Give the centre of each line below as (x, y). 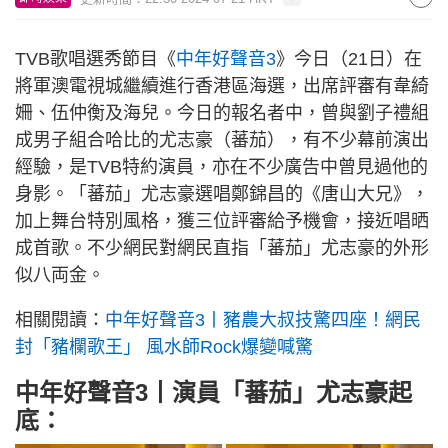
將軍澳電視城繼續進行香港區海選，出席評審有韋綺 (222, 86)
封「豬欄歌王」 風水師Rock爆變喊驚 (164, 347)
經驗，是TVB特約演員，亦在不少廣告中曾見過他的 (221, 167)
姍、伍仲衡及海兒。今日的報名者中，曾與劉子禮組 (222, 113)
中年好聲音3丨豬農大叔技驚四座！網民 (263, 320)
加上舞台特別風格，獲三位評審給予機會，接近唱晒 (222, 221)
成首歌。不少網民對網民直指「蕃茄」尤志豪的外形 (222, 248)
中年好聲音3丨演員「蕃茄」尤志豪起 (213, 392)
